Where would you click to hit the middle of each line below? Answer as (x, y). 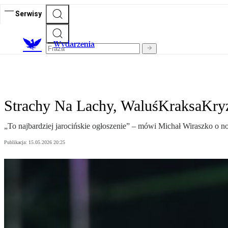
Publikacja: (16, 142)
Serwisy (28, 13)
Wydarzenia (74, 44)
